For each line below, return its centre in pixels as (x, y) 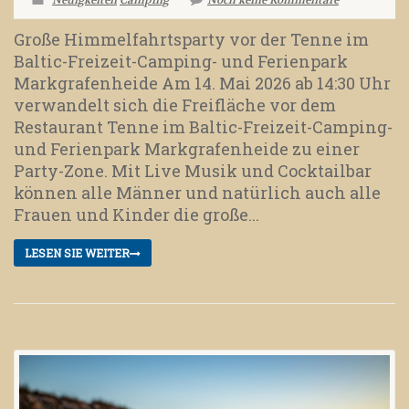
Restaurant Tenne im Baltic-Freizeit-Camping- (203, 127)
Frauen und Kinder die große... (136, 215)
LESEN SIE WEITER (77, 253)
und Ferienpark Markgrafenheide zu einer (187, 149)
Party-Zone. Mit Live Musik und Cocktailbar (193, 171)
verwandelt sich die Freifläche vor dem (175, 105)
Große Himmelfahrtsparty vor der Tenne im (191, 40)
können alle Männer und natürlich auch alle (197, 193)
